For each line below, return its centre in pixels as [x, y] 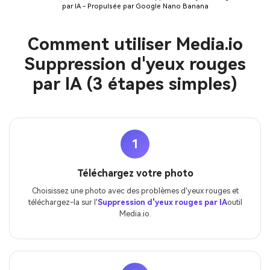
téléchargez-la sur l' [63, 202]
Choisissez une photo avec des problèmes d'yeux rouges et [135, 190]
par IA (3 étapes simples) [135, 84]
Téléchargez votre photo [135, 173]
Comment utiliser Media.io [135, 45]
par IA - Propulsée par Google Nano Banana [135, 6]
